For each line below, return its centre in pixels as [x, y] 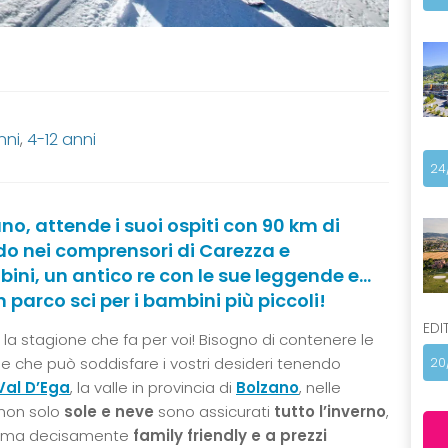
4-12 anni [61, 139]
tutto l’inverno [330, 411]
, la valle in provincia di [153, 387]
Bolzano [267, 387]
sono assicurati [216, 411]
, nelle [320, 387]
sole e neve [111, 411]
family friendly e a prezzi [228, 435]
